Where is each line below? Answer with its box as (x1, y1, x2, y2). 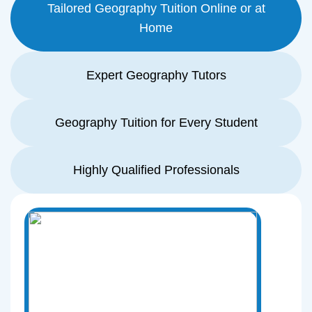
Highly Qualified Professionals (72, 163, 240, 177)
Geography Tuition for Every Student (54, 116, 258, 130)
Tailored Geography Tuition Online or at (47, 1, 265, 15)
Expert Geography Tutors (86, 68, 226, 82)
